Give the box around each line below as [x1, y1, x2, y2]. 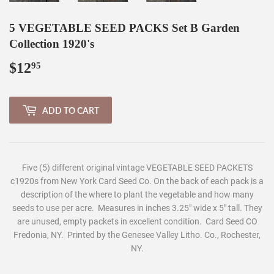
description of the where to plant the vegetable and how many [20, 190, 254, 200]
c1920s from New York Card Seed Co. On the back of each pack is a [10, 176, 264, 187]
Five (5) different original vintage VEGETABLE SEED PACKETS [21, 163, 253, 173]
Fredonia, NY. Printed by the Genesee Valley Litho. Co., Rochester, [13, 230, 261, 240]
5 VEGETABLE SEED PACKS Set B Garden [9, 21, 240, 35]
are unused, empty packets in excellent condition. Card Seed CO [17, 217, 257, 227]
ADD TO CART [42, 105, 99, 116]
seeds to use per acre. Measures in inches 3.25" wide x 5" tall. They [12, 203, 262, 213]
